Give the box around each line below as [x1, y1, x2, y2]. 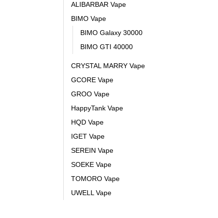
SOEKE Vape [71, 161, 111, 169]
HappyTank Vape [71, 104, 123, 112]
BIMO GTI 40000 [80, 43, 133, 51]
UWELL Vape [71, 189, 111, 197]
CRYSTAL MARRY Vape [71, 62, 145, 70]
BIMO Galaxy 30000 [80, 29, 143, 37]
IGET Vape [71, 132, 105, 141]
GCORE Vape [71, 76, 113, 84]
